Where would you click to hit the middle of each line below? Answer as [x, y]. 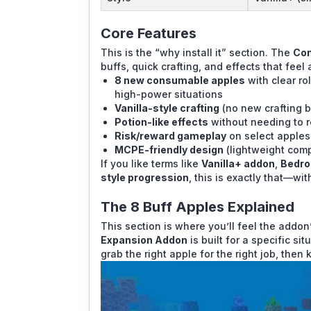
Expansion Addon [144, 239]
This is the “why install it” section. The [197, 52]
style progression [145, 177]
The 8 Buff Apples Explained [197, 207]
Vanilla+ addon [238, 163]
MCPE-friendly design [169, 149]
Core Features [149, 33]
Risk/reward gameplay [170, 135]
